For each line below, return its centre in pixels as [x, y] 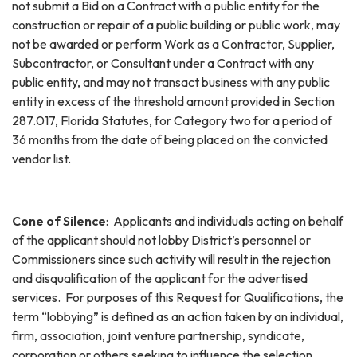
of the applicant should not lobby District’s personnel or [161, 239]
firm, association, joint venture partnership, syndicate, [158, 335]
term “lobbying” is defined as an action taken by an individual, [178, 316]
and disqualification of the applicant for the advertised [160, 278]
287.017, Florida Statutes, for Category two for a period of [172, 120]
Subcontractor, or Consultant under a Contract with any [163, 63]
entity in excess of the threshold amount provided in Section [173, 101]
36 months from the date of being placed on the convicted [170, 139]
